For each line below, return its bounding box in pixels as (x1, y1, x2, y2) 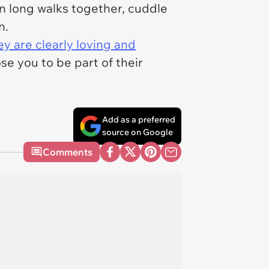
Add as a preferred (102, 114, 175, 125)
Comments (43, 146, 92, 158)
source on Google (102, 127, 173, 138)
